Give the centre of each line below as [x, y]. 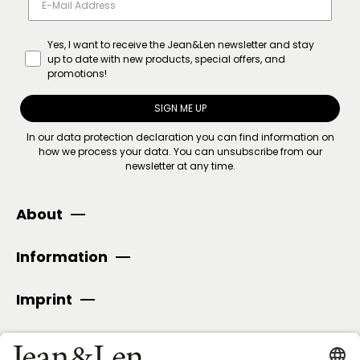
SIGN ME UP [180, 108]
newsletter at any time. [180, 166]
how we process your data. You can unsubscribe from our [180, 151]
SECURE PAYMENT [81, 341]
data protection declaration [125, 137]
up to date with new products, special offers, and [166, 59]
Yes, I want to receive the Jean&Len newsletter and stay [181, 44]
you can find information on [264, 137]
